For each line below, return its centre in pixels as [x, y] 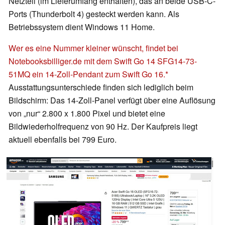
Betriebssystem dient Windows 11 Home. [82, 27]
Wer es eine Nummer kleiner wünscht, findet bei [93, 48]
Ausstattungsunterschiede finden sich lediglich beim [101, 87]
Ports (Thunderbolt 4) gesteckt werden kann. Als [94, 14]
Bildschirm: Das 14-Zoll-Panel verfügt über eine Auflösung [112, 100]
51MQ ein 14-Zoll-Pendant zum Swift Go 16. [87, 74]
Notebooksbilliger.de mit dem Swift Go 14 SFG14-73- [103, 61]
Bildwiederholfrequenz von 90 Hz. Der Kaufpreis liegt [103, 127]
